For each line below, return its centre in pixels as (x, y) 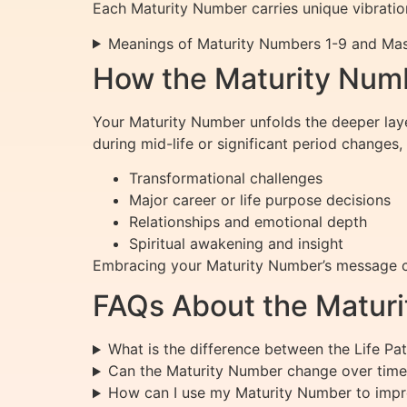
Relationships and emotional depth (248, 222)
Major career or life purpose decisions (260, 200)
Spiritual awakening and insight (236, 243)
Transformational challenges (226, 178)
